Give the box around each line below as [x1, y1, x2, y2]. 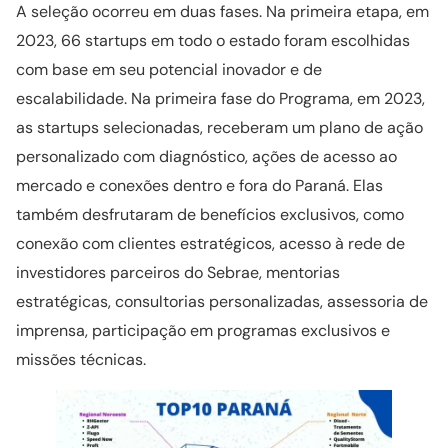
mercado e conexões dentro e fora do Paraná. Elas [16, 175, 383, 197]
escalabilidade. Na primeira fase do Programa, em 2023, [16, 88, 425, 110]
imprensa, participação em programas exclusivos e [16, 320, 390, 342]
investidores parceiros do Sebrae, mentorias [16, 262, 340, 284]
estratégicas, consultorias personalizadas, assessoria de [16, 291, 428, 313]
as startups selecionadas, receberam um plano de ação [16, 117, 423, 139]
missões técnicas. [16, 349, 146, 371]
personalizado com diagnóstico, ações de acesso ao [16, 146, 397, 168]
